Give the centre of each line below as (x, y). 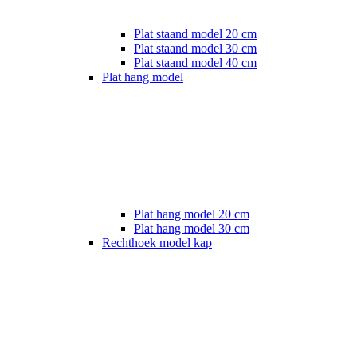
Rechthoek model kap (157, 243)
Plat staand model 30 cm (195, 48)
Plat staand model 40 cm (195, 63)
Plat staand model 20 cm (195, 34)
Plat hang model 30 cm (192, 228)
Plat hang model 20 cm (192, 214)
